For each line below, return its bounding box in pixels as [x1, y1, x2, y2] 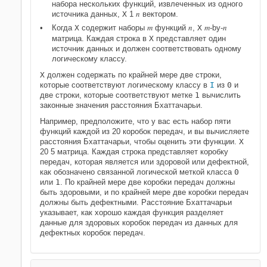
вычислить [200, 91, 241, 100]
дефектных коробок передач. [40, 228, 145, 237]
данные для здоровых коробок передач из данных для [40, 218, 238, 227]
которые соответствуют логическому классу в [40, 80, 210, 89]
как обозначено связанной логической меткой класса [40, 167, 234, 176]
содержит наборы [79, 23, 147, 32]
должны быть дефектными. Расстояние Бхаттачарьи [40, 198, 232, 207]
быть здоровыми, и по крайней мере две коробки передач [40, 188, 249, 197]
